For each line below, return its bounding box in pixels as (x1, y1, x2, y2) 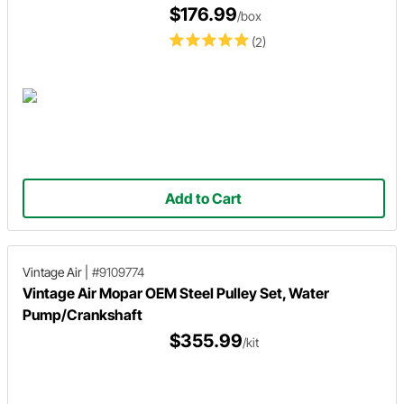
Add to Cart (165, 188, 243, 207)
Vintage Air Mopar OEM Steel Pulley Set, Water (23, 283, 329, 302)
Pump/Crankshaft (23, 305, 142, 324)
